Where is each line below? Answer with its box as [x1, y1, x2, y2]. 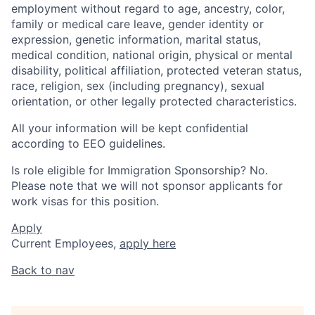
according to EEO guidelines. [11, 136, 165, 150]
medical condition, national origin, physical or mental [11, 47, 292, 62]
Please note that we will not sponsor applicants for [11, 178, 283, 193]
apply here [120, 236, 176, 250]
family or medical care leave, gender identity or [11, 16, 264, 31]
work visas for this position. [11, 193, 159, 208]
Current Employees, [11, 236, 120, 250]
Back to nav [11, 262, 75, 277]
